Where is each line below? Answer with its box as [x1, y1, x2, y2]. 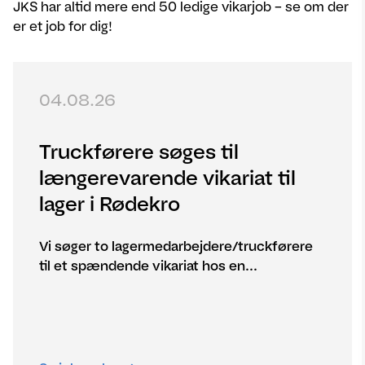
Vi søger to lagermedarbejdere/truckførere [39, 238, 313, 255]
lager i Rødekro [39, 191, 180, 217]
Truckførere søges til [39, 139, 239, 165]
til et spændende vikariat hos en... [39, 257, 257, 275]
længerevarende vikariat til [39, 165, 296, 191]
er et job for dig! [13, 18, 112, 35]
